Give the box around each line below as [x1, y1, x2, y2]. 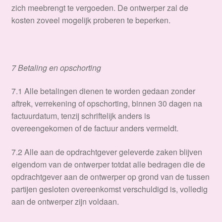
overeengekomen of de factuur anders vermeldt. [11, 122, 178, 134]
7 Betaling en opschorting [11, 61, 101, 73]
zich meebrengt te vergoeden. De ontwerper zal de [11, 2, 188, 14]
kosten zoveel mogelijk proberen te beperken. [11, 14, 172, 26]
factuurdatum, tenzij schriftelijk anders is [11, 110, 150, 122]
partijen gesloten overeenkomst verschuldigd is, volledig [11, 183, 208, 195]
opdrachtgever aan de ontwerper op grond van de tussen [11, 170, 210, 182]
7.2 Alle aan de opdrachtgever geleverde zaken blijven [11, 146, 202, 158]
